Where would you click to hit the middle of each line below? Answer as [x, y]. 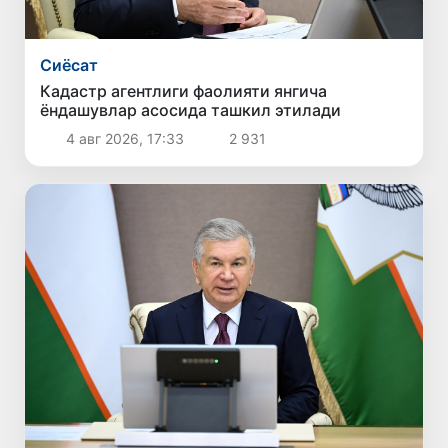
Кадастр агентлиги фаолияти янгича [184, 90]
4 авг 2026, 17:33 [124, 138]
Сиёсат [69, 64]
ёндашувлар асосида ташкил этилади [191, 109]
